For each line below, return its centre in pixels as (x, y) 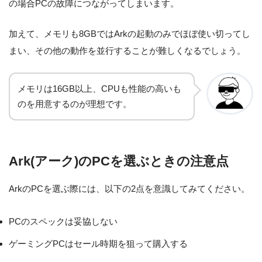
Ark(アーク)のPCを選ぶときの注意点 (119, 162)
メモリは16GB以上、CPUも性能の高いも (99, 89)
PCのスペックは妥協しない (63, 222)
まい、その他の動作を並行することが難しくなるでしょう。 (127, 50)
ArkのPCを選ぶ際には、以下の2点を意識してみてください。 (129, 189)
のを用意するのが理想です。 (75, 104)
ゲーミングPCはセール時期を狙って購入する (98, 244)
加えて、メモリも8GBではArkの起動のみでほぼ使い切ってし (130, 33)
